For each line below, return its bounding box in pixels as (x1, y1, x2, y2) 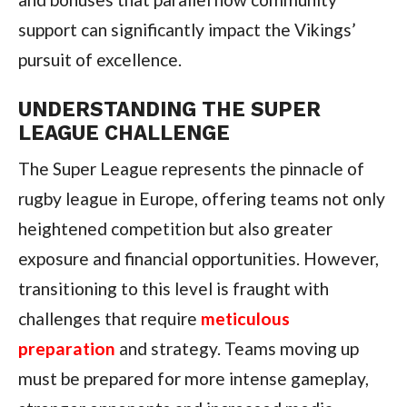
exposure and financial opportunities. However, (17, 248, 379, 270)
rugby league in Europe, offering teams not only (17, 188, 385, 210)
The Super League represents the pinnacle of (17, 158, 364, 180)
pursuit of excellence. (17, 49, 182, 71)
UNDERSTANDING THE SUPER (17, 97, 321, 122)
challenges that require (17, 308, 201, 330)
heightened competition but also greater (17, 218, 333, 240)
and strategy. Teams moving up (114, 338, 359, 360)
